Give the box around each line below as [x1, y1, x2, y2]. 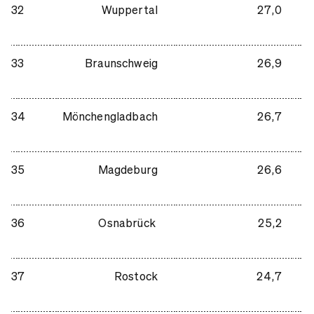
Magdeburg [97, 161, 158, 177]
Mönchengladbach [62, 108, 158, 123]
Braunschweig [85, 55, 158, 70]
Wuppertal [101, 1, 158, 17]
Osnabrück [98, 214, 158, 230]
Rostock [114, 268, 158, 283]
